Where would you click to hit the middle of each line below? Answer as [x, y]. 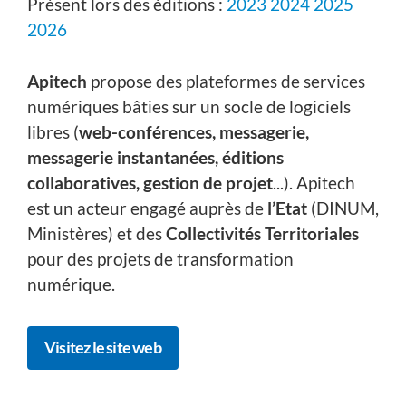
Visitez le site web [103, 348]
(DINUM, [345, 208]
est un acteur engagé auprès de [147, 208]
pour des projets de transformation [160, 258]
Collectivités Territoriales [262, 233]
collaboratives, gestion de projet [150, 182]
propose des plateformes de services [226, 81]
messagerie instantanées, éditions [155, 157]
